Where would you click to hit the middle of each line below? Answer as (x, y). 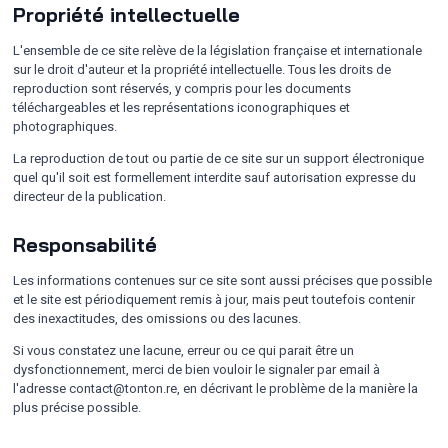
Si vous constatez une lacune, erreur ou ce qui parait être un (183, 350)
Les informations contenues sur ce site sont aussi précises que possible (222, 280)
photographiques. (65, 126)
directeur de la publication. (89, 196)
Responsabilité (85, 244)
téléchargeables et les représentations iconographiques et (181, 107)
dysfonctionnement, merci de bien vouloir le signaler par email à (196, 369)
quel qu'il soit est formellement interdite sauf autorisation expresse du (214, 177)
